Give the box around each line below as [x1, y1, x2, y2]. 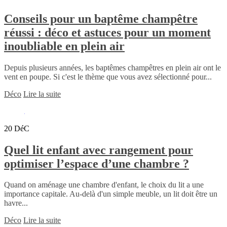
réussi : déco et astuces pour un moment [4, 25, 211, 39]
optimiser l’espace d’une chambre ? [4, 157, 189, 170]
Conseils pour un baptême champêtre [4, 12, 198, 25]
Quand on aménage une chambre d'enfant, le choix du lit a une [4, 180, 204, 190]
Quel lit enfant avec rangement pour [4, 143, 193, 157]
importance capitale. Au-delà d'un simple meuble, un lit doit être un [4, 190, 217, 199]
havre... [4, 199, 28, 208]
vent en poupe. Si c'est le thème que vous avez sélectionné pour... [4, 72, 212, 81]
